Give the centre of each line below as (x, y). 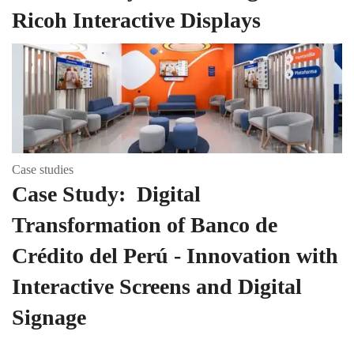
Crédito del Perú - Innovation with (175, 255)
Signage (49, 317)
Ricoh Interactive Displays (136, 21)
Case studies (43, 169)
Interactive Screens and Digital (157, 286)
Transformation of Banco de (145, 224)
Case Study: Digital (106, 194)
